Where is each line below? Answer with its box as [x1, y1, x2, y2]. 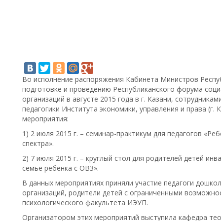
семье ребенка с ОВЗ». [22, 163, 99, 173]
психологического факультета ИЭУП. [22, 198, 148, 207]
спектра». [22, 139, 54, 148]
